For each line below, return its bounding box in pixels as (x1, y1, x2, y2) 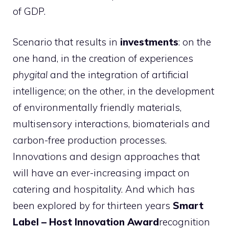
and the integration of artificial (48, 68, 189, 81)
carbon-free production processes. (13, 134, 167, 146)
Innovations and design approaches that (13, 150, 200, 163)
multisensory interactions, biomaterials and (13, 118, 210, 130)
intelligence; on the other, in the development (13, 85, 214, 97)
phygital (13, 68, 48, 81)
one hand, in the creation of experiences (13, 52, 193, 64)
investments (120, 36, 178, 48)
